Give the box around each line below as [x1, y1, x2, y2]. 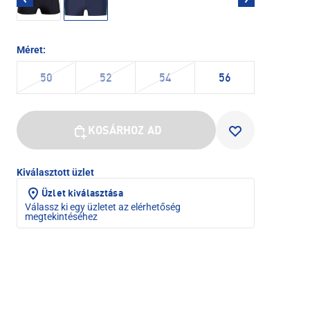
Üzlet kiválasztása [42, 188, 123, 199]
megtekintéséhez [25, 210, 98, 222]
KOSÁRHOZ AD [88, 125, 162, 137]
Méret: [17, 44, 46, 55]
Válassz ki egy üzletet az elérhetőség [25, 201, 181, 212]
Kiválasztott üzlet [17, 166, 94, 178]
